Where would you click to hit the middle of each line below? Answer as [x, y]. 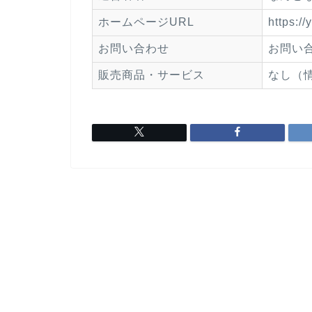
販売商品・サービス [151, 75]
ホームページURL [146, 22]
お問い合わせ [134, 48]
